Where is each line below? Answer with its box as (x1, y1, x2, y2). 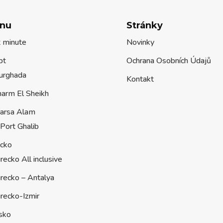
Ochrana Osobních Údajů (126, 55, 211, 67)
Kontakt (126, 74, 154, 85)
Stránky (126, 20, 163, 31)
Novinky (126, 37, 154, 48)
